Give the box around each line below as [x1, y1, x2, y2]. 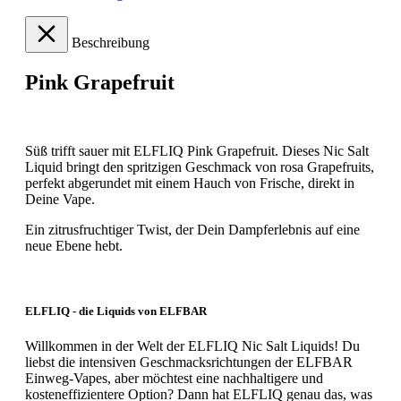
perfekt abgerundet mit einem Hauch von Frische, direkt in [25, 175, 354, 191]
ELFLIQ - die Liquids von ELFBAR [25, 304, 207, 319]
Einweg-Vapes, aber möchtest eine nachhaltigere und [25, 371, 323, 387]
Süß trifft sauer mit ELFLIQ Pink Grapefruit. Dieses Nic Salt [25, 143, 369, 158]
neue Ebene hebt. [25, 238, 126, 253]
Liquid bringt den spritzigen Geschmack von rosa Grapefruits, [25, 159, 374, 175]
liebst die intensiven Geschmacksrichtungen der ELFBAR [25, 354, 353, 371]
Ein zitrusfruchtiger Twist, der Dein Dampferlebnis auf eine [25, 222, 360, 237]
